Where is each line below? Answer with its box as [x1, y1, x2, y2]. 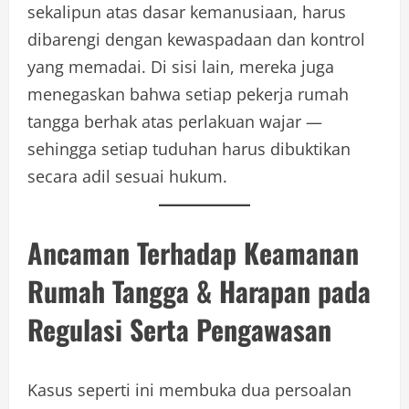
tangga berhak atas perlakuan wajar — [27, 110, 322, 132]
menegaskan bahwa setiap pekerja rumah [27, 82, 349, 105]
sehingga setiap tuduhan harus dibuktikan [27, 137, 351, 160]
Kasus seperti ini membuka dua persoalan [27, 378, 351, 401]
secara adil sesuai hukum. [27, 164, 227, 187]
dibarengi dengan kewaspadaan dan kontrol [27, 27, 365, 50]
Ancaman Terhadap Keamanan [27, 231, 359, 273]
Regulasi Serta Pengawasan [27, 308, 331, 350]
